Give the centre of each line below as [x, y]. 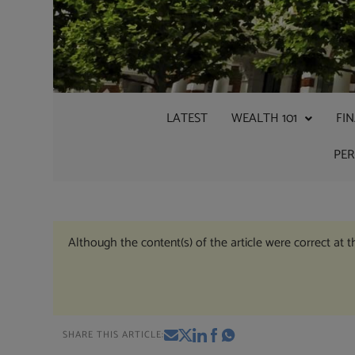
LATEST [187, 119]
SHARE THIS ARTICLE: [114, 334]
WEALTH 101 [264, 119]
